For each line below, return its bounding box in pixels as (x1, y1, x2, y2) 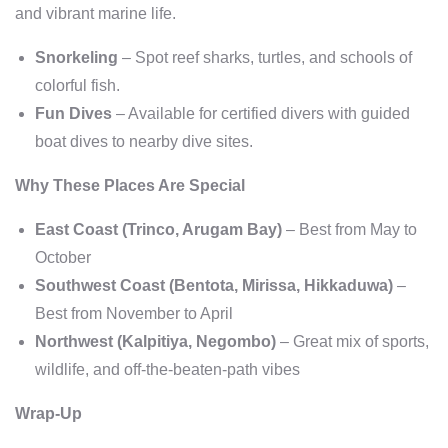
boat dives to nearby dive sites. (35, 132, 253, 150)
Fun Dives (35, 104, 112, 122)
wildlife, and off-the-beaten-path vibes (35, 360, 300, 378)
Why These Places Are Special (15, 176, 245, 194)
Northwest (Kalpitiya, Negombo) (35, 332, 276, 350)
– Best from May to (282, 220, 417, 238)
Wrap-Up (15, 404, 82, 422)
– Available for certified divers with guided (112, 104, 410, 122)
